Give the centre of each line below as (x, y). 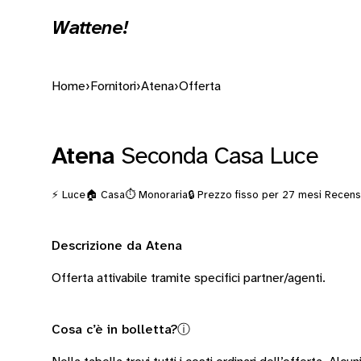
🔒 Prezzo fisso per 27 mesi (255, 195)
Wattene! (90, 29)
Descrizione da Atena (117, 246)
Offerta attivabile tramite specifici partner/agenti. (189, 278)
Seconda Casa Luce (219, 157)
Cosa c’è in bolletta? (114, 330)
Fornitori (113, 87)
